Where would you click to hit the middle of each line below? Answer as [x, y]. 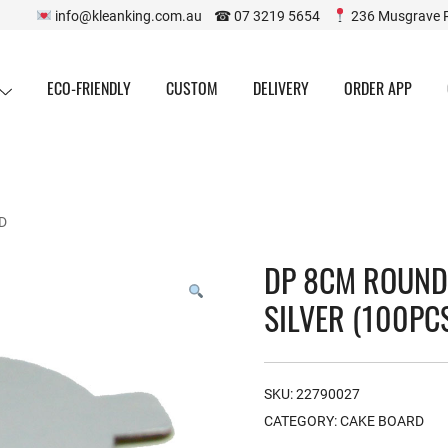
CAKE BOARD [382, 420]
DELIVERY [280, 88]
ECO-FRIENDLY [88, 88]
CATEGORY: [302, 420]
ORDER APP [377, 88]
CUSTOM [191, 88]
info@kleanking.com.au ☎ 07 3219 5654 [192, 15]
